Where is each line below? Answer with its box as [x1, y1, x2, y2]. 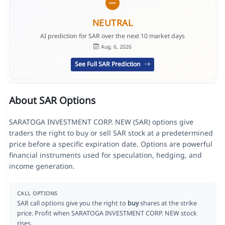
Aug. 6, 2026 [100, 43, 132, 50]
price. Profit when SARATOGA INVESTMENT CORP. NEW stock [17, 209, 197, 218]
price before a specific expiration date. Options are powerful [9, 139, 212, 149]
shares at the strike [138, 199, 197, 208]
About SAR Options [9, 93, 95, 107]
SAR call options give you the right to [17, 199, 128, 208]
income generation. [9, 161, 75, 171]
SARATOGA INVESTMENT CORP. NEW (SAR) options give [9, 117, 193, 127]
